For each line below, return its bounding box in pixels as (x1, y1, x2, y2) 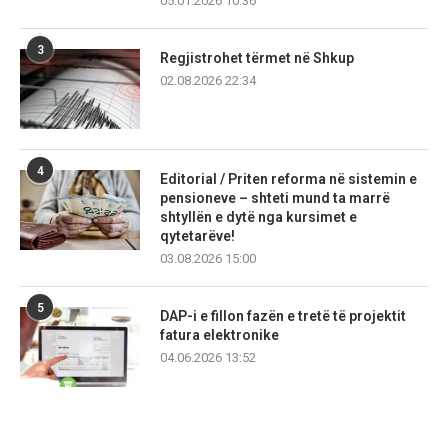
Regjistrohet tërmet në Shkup (160, 50, 354, 67)
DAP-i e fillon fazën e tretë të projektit (160, 308, 406, 325)
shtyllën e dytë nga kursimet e (160, 209, 357, 226)
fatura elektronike (160, 327, 279, 344)
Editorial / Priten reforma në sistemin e (160, 171, 417, 188)
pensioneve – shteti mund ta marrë (160, 190, 390, 207)
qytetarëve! (160, 228, 235, 245)
